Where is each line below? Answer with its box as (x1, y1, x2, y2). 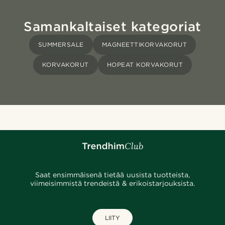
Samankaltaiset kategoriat (24, 19, 201, 35)
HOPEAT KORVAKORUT (106, 61, 183, 69)
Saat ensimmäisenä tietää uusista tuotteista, (35, 171, 190, 179)
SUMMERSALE (38, 41, 84, 49)
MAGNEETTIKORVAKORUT (101, 41, 187, 49)
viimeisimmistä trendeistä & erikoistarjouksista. (30, 179, 195, 188)
